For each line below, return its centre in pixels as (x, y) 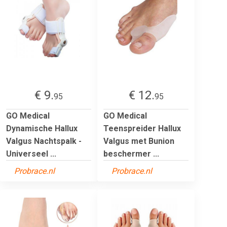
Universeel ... (31, 154)
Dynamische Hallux (42, 128)
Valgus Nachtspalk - (44, 141)
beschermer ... (131, 154)
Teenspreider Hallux (142, 128)
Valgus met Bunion (139, 141)
